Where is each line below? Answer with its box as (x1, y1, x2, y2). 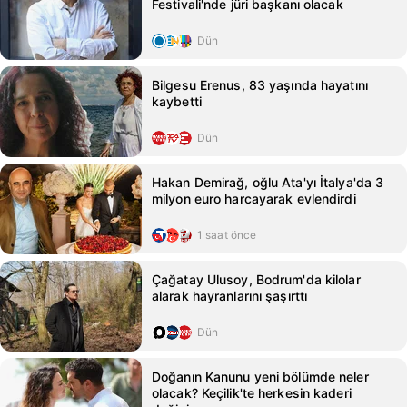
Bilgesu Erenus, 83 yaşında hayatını (152, 77, 368, 93)
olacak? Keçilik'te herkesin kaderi (152, 385, 352, 401)
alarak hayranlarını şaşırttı (152, 288, 308, 303)
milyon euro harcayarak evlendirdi (152, 191, 356, 206)
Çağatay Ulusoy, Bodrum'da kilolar (152, 272, 361, 287)
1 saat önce (197, 228, 257, 242)
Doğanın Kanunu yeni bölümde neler (152, 369, 369, 384)
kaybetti (152, 94, 202, 109)
